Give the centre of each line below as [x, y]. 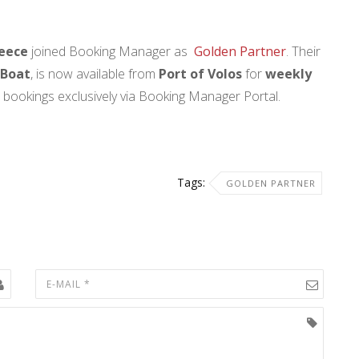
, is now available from [95, 74]
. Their [303, 51]
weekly [287, 74]
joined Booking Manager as [111, 51]
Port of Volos [200, 74]
